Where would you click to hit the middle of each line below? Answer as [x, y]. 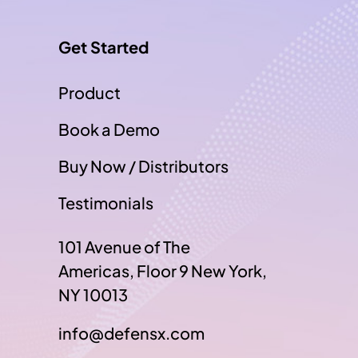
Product [89, 92]
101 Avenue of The [124, 247]
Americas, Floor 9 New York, [163, 270]
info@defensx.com [131, 333]
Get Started [103, 47]
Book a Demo [109, 129]
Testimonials [106, 203]
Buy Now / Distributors [143, 166]
